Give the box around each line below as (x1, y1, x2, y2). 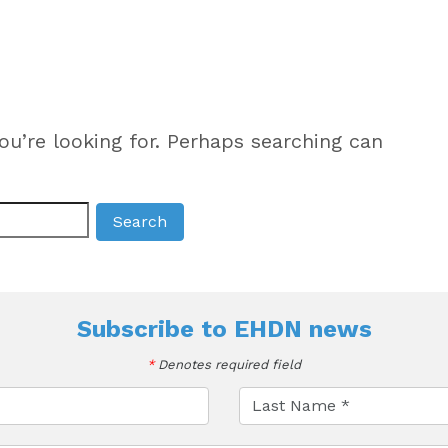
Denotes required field (154, 356, 301, 372)
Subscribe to (76, 314, 234, 343)
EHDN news (233, 314, 372, 343)
